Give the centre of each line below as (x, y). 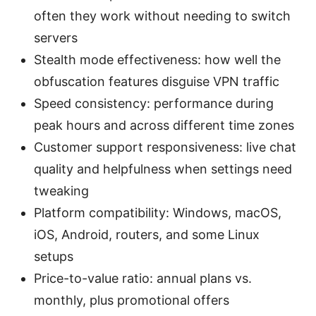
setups (54, 256)
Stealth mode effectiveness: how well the (157, 59)
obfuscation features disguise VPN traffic (157, 81)
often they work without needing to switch (162, 16)
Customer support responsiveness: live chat (165, 147)
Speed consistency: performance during (154, 103)
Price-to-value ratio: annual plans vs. (143, 278)
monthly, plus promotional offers (132, 300)
